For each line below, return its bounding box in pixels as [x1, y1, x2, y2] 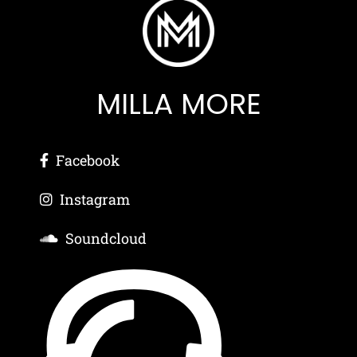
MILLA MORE [96, 84, 261, 124]
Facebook [56, 151, 120, 170]
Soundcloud [65, 229, 147, 248]
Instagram [60, 190, 130, 209]
